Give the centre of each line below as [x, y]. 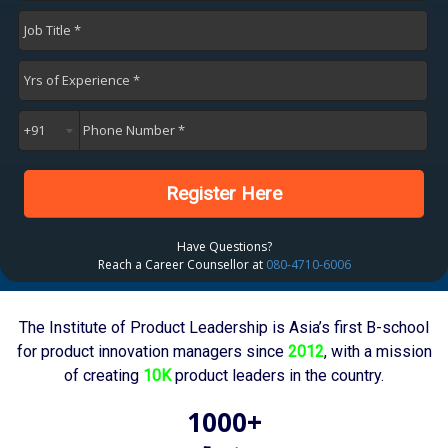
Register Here [223, 194]
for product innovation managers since [152, 351]
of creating [103, 375]
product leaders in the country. [277, 375]
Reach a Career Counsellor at [181, 264]
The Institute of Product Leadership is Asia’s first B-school [224, 327]
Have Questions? [224, 246]
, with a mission [377, 351]
